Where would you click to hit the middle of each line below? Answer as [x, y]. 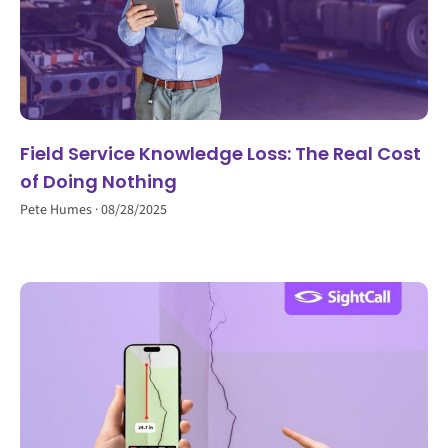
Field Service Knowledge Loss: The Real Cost [220, 154]
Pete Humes [57, 210]
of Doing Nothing [98, 182]
